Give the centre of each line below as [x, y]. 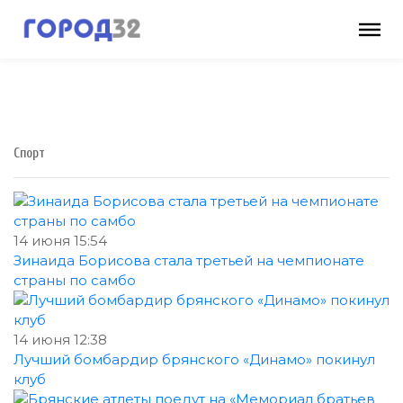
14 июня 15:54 [60, 241]
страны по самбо [75, 280]
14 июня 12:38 [60, 340]
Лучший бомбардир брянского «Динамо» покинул [194, 359]
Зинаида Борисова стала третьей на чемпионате [189, 260]
